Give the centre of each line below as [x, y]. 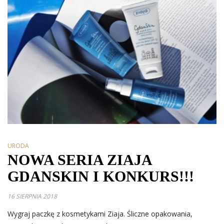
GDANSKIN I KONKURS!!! [101, 176]
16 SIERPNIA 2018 [32, 196]
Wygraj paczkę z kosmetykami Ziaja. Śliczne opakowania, [100, 214]
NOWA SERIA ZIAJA [79, 160]
